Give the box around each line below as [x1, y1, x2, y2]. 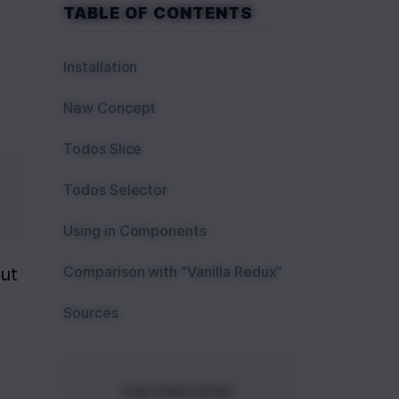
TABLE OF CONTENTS [63, 4, 253, 22]
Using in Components [63, 222, 208, 240]
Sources [63, 304, 118, 322]
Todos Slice [63, 140, 142, 158]
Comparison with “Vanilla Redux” [63, 263, 283, 281]
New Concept [63, 99, 157, 117]
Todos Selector [63, 181, 168, 199]
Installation [63, 58, 138, 76]
